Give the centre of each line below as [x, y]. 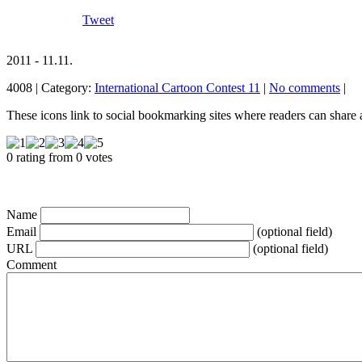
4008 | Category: [51, 88]
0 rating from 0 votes [59, 158]
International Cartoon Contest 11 [177, 88]
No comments [305, 88]
